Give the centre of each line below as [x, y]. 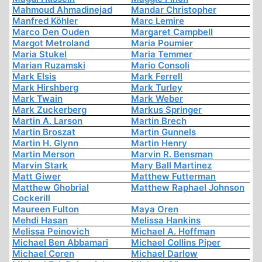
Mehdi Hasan [40, 220]
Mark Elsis [34, 77]
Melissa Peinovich [51, 232]
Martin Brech [159, 121]
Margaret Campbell [172, 32]
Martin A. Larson [47, 121]
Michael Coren [43, 254]
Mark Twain [37, 99]
